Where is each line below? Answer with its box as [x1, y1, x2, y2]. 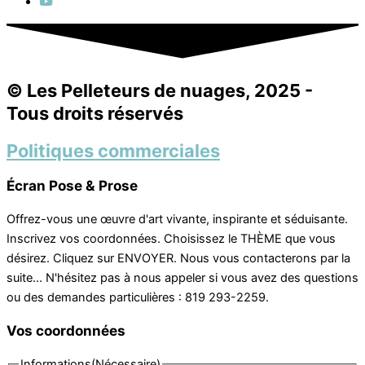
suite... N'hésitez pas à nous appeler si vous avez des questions [7, 270, 358, 286]
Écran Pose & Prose [7, 177, 138, 195]
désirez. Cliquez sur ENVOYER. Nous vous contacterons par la [7, 251, 350, 266]
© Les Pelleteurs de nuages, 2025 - [7, 79, 313, 101]
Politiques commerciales [7, 140, 220, 161]
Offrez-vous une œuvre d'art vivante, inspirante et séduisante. [7, 212, 348, 227]
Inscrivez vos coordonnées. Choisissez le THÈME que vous [7, 231, 336, 247]
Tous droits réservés [7, 102, 183, 124]
